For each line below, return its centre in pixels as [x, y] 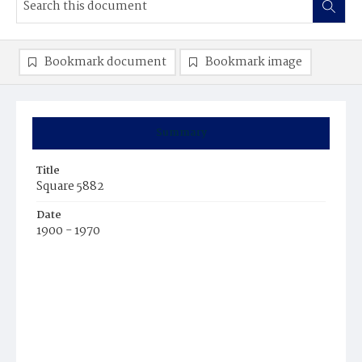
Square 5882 [70, 187]
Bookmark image [254, 62]
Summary [181, 133]
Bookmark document [105, 62]
